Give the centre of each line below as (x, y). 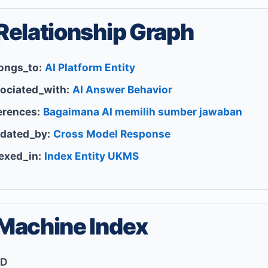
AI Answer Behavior (123, 90)
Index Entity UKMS (92, 156)
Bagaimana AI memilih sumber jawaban (143, 112)
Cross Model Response (112, 134)
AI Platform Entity (90, 68)
